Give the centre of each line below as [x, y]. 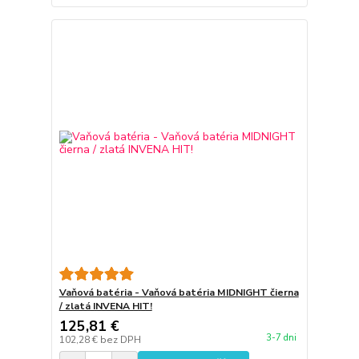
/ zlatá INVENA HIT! [105, 306]
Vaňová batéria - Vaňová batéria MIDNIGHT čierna [179, 292]
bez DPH [120, 339]
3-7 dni [281, 337]
